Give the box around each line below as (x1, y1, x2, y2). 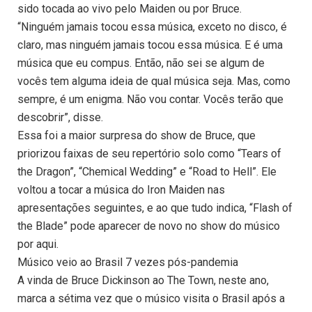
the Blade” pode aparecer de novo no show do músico (17, 219, 280, 233)
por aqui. (17, 237, 58, 251)
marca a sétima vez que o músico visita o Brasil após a (17, 292, 285, 306)
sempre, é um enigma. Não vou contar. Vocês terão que (17, 93, 283, 107)
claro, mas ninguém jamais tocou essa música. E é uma (17, 38, 283, 52)
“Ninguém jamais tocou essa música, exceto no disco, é (17, 20, 287, 34)
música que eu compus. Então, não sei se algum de (17, 56, 265, 70)
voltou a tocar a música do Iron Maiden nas (17, 183, 225, 197)
